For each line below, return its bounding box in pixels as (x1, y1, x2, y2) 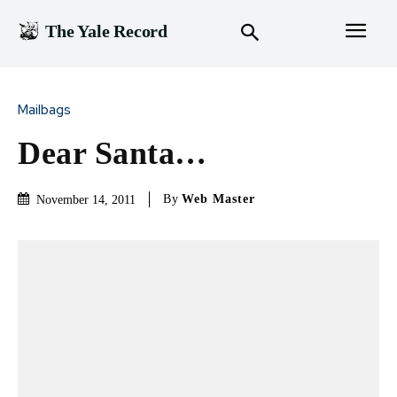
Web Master (182, 192, 255, 206)
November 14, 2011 (36, 192, 136, 206)
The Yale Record (45, 21, 167, 42)
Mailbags (18, 100, 71, 119)
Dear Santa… (18, 135, 207, 171)
